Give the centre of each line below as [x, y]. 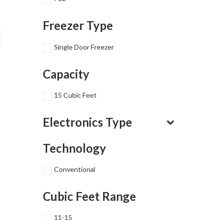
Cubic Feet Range [89, 196]
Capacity [66, 74]
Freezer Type [78, 26]
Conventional [75, 169]
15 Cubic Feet [75, 95]
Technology [74, 148]
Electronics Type [87, 122]
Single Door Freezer [84, 47]
